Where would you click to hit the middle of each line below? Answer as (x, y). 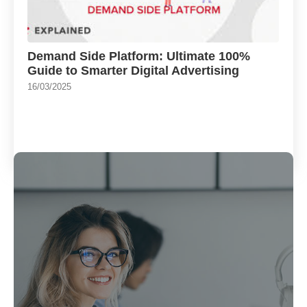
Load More (153, 159)
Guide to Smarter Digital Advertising (133, 70)
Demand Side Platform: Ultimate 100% (139, 56)
